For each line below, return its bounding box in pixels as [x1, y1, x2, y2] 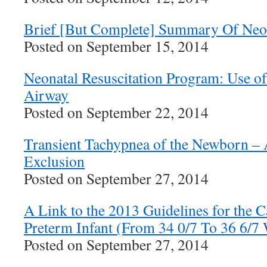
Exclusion [24, 151, 85, 171]
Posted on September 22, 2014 [24, 102, 209, 122]
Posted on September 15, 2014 [24, 36, 209, 56]
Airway [24, 85, 69, 105]
